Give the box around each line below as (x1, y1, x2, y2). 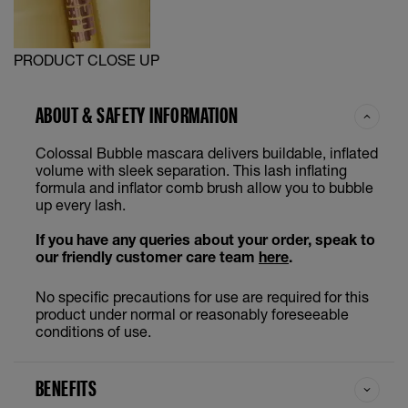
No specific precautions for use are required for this (36, 287, 369, 305)
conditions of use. (36, 321, 151, 340)
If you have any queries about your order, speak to (36, 229, 375, 248)
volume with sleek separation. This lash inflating (36, 160, 347, 178)
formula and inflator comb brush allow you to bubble (36, 178, 373, 196)
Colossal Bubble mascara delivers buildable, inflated (36, 143, 378, 161)
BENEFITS (36, 373, 97, 402)
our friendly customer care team (36, 247, 259, 265)
